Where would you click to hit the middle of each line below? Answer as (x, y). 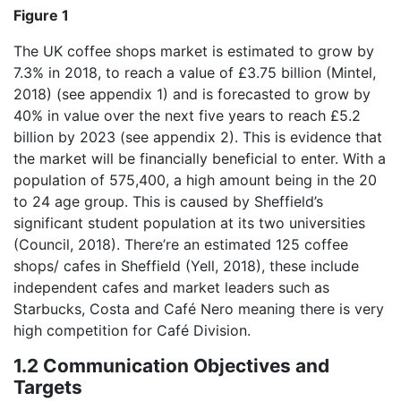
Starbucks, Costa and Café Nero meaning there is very (199, 309)
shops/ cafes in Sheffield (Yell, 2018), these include (186, 266)
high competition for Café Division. (132, 331)
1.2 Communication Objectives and (171, 366)
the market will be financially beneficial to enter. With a (200, 159)
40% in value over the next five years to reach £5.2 (187, 116)
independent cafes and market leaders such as (171, 288)
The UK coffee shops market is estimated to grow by (194, 51)
